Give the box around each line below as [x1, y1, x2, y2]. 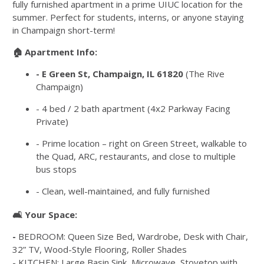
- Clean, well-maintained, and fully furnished [36, 185, 210, 197]
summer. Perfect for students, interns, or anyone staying [12, 11, 244, 23]
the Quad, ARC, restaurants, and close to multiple [36, 150, 236, 162]
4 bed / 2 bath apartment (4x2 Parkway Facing [42, 103, 230, 114]
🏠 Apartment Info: [12, 46, 97, 58]
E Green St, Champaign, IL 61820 [42, 68, 183, 80]
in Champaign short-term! [12, 24, 115, 36]
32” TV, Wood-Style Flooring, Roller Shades [12, 243, 187, 255]
